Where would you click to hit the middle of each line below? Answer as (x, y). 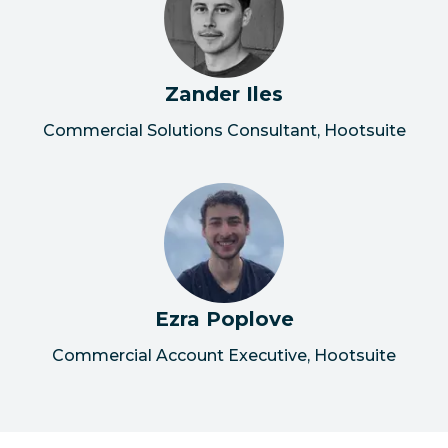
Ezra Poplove (224, 318)
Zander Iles (224, 93)
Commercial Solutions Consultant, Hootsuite (224, 130)
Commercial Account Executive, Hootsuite (224, 355)
